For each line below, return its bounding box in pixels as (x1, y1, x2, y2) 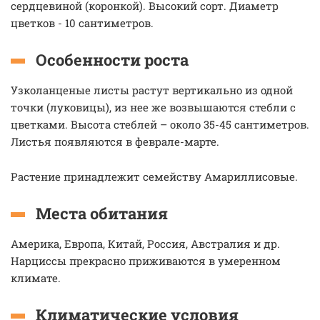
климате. (11, 271, 64, 285)
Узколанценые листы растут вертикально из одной (11, 83, 293, 97)
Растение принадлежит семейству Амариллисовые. (11, 169, 301, 184)
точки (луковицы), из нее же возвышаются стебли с (11, 100, 296, 114)
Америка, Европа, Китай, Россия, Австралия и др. (11, 236, 280, 251)
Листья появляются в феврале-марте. (11, 134, 219, 149)
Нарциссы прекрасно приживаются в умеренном (11, 254, 281, 268)
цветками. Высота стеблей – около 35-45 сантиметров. (11, 117, 309, 131)
